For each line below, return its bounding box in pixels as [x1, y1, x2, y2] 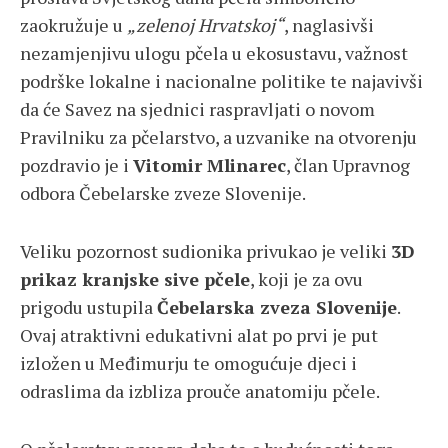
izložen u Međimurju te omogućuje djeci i [20, 351, 357, 376]
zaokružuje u [20, 13, 127, 38]
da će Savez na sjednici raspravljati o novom [20, 97, 375, 122]
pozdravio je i [20, 153, 133, 178]
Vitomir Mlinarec [133, 153, 286, 178]
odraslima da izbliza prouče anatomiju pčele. [20, 379, 380, 404]
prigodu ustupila [20, 295, 157, 320]
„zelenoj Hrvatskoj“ [127, 13, 284, 38]
